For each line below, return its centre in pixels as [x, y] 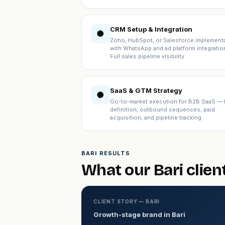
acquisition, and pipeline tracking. [156, 118]
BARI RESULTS [106, 153]
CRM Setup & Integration [151, 29]
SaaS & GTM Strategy [146, 90]
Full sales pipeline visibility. [148, 56]
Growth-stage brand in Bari [139, 214]
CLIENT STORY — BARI [127, 201]
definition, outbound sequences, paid [162, 109]
